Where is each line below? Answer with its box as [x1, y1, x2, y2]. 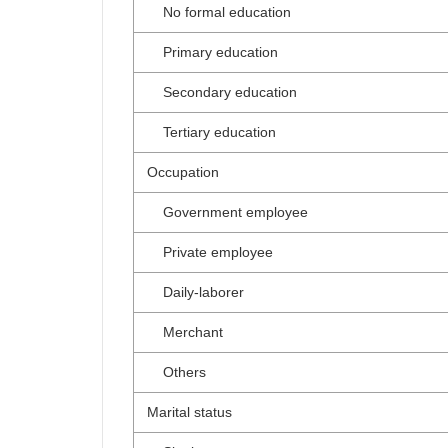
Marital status [147, 404, 232, 420]
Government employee [147, 204, 308, 220]
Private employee [147, 244, 273, 260]
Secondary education [147, 84, 297, 100]
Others [147, 364, 206, 380]
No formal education [147, 4, 291, 20]
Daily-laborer [147, 284, 244, 300]
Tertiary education [147, 124, 276, 140]
